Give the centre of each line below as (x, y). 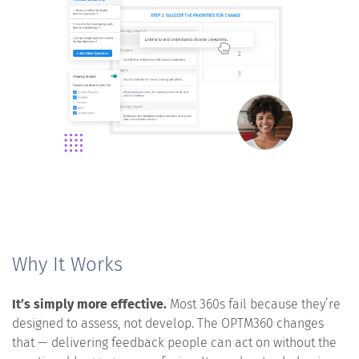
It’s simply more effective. (89, 304)
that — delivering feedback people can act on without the (174, 342)
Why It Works (67, 264)
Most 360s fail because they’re (254, 304)
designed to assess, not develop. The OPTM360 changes (168, 323)
